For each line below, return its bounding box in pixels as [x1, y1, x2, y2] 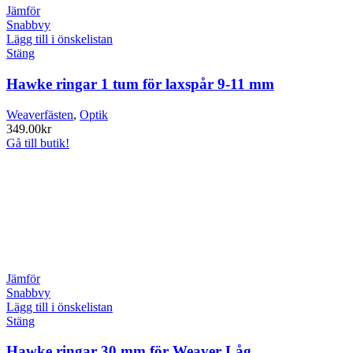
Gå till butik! [6, 136, 69, 150]
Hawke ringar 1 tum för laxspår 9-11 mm [6, 75, 274, 92]
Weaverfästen [6, 107, 73, 121]
